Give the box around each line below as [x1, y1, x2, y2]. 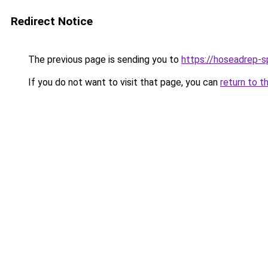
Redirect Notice [11, 14, 93, 28]
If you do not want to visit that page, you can [26, 77, 220, 88]
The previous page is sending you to [26, 54, 181, 65]
